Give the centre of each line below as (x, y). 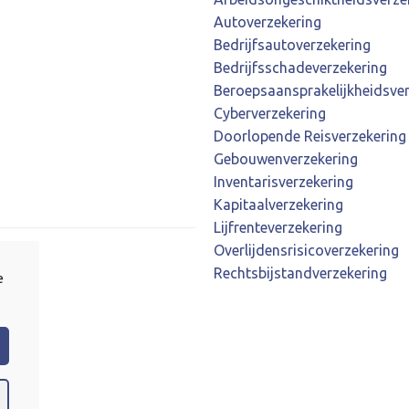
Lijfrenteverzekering (278, 227)
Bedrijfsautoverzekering (292, 44)
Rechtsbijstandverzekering (300, 273)
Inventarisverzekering (283, 181)
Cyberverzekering (270, 113)
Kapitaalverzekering (278, 204)
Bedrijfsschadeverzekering (300, 67)
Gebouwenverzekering (286, 158)
